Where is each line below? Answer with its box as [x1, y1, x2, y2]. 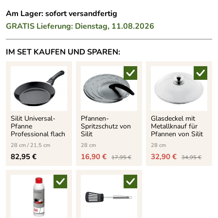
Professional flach [11, 129, 65, 139]
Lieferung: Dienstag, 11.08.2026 [36, 20, 154, 32]
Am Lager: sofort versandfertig [6, 8, 117, 19]
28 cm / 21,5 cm [11, 141, 50, 149]
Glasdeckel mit [150, 113, 195, 123]
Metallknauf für [150, 121, 198, 131]
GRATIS [6, 20, 36, 32]
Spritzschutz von [80, 121, 131, 131]
